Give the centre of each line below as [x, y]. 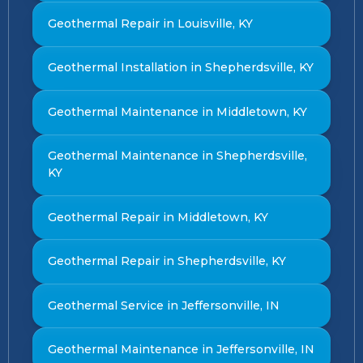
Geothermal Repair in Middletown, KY [158, 217]
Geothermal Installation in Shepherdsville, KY [180, 68]
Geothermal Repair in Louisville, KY [150, 23]
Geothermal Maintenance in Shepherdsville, [177, 156]
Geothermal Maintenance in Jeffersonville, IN [181, 350]
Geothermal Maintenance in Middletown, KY [177, 111]
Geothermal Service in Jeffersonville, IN [163, 305]
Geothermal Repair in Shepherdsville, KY [167, 261]
